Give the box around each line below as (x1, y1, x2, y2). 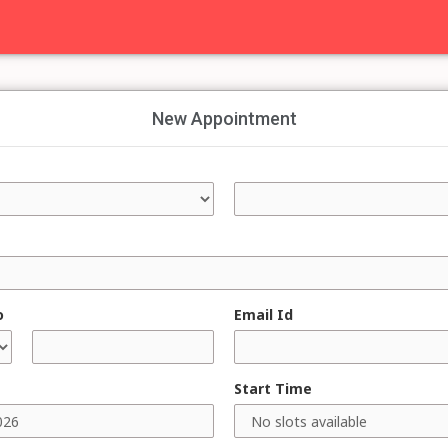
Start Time (234, 379, 312, 398)
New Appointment (151, 108, 297, 129)
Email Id (234, 305, 293, 324)
